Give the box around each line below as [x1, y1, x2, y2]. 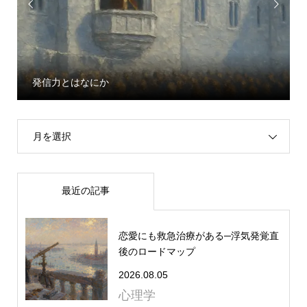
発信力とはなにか [32, 77, 109, 88]
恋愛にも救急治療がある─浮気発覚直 [118, 230, 279, 241]
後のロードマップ [118, 246, 195, 257]
